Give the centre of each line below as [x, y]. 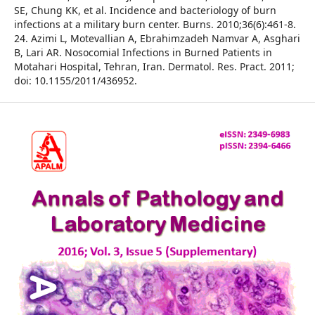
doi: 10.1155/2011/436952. [75, 81]
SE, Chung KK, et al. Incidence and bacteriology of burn [145, 11]
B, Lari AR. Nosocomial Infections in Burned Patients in [143, 53]
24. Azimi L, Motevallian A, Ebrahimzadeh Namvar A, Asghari [157, 39]
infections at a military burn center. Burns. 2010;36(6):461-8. [155, 25]
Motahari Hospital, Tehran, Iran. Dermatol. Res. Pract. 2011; [154, 67]
